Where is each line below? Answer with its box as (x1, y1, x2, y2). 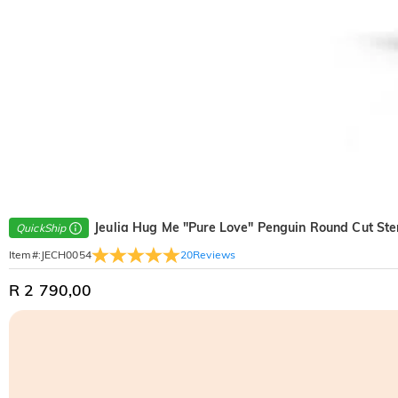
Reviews (193, 247, 236, 261)
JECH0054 (40, 248, 92, 262)
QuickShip (16, 221, 67, 235)
